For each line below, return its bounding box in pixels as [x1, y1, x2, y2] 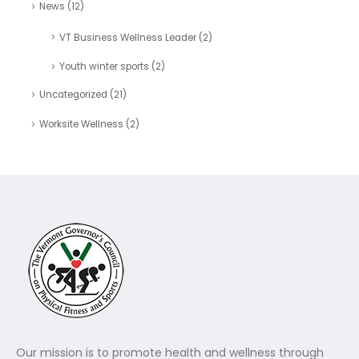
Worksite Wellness [38, 117, 123, 131]
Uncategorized [38, 88, 107, 102]
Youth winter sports [58, 60, 149, 74]
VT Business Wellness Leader [58, 30, 196, 44]
